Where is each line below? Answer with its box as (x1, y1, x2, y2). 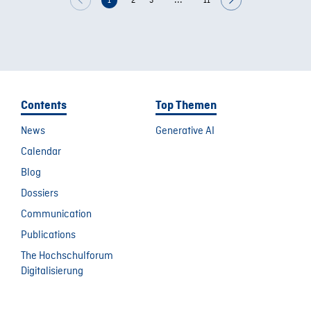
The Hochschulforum (21, 249, 113, 263)
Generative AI (155, 124, 215, 138)
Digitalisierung (21, 264, 83, 278)
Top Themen (155, 99, 217, 112)
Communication (21, 208, 92, 221)
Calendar (21, 145, 61, 159)
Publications (21, 228, 76, 242)
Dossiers (21, 187, 58, 201)
